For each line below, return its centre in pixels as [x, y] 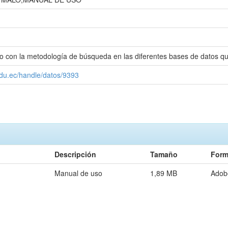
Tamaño [164, 154]
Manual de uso [78, 173]
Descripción [75, 154]
